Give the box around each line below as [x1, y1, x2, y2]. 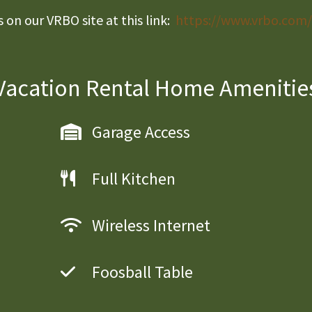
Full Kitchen [91, 168, 175, 190]
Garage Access [91, 121, 190, 143]
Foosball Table [91, 261, 193, 283]
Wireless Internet [91, 214, 210, 237]
